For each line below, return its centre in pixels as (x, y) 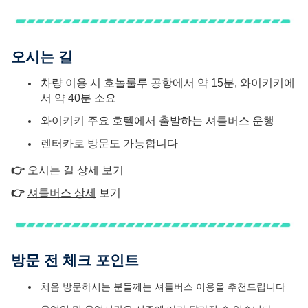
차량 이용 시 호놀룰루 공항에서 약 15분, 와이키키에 (168, 82)
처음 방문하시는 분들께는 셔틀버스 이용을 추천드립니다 (163, 287)
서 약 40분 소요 (78, 98)
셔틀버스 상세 (62, 192)
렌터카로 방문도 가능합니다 (109, 143)
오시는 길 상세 (63, 170)
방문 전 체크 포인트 (75, 261)
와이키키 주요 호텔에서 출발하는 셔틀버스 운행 (157, 120)
